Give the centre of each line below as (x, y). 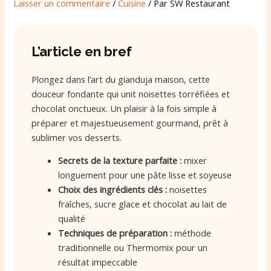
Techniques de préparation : (115, 233)
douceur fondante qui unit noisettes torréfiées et (131, 93)
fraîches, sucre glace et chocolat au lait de (143, 204)
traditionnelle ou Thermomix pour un (133, 248)
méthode (192, 233)
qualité (72, 219)
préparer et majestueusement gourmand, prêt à (130, 122)
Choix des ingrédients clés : (113, 190)
